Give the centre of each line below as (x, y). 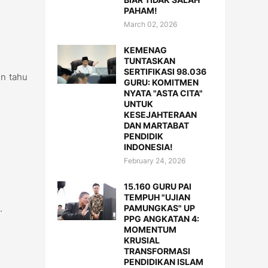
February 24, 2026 (155, 161)
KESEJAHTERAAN (160, 115)
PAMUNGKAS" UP (159, 208)
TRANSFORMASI (157, 251)
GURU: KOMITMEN (161, 82)
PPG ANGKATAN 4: (162, 219)
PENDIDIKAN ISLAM (164, 262)
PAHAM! (141, 10)
